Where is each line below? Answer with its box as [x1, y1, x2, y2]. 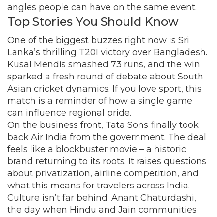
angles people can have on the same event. [7, 2, 197, 13]
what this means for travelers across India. [7, 180, 190, 191]
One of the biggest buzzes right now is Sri [7, 35, 189, 46]
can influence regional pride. [7, 108, 131, 118]
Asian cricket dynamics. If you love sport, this [7, 83, 201, 94]
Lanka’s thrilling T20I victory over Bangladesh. [7, 47, 207, 58]
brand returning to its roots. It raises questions [7, 156, 206, 167]
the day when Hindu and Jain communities [7, 204, 197, 215]
